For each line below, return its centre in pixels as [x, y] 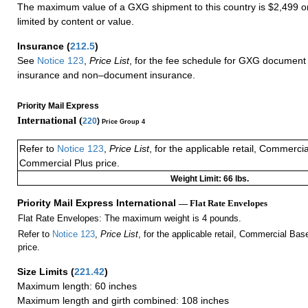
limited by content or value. [76, 21]
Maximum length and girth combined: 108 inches [123, 301]
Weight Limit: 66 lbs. [210, 179]
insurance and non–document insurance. [106, 75]
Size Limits [44, 272]
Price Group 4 [123, 121]
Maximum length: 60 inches [77, 286]
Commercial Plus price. [69, 163]
